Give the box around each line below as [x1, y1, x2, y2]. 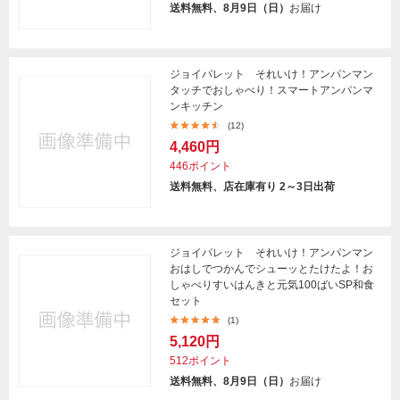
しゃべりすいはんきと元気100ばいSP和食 [170, 279, 374, 291]
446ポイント [170, 160, 231, 172]
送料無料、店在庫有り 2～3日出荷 [170, 180, 335, 193]
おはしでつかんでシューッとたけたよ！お [170, 262, 373, 275]
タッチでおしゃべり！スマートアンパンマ [170, 84, 373, 96]
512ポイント [170, 354, 231, 367]
